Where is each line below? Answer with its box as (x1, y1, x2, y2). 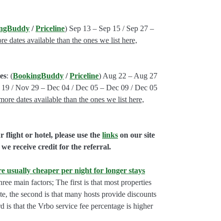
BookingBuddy (13, 72, 64, 80)
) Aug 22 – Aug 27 (99, 72, 158, 80)
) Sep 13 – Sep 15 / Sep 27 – (65, 24, 154, 33)
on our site (118, 131, 155, 140)
